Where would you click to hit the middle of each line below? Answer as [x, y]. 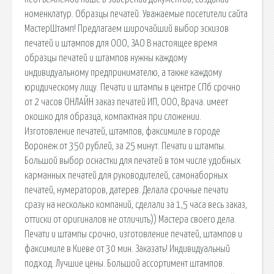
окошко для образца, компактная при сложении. [113, 117]
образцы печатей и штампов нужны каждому [106, 58]
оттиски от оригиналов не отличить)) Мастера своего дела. [130, 219]
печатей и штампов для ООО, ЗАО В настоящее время [121, 43]
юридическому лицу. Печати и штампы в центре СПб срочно [132, 87]
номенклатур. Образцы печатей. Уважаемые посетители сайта [136, 14]
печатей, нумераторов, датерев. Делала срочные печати [126, 190]
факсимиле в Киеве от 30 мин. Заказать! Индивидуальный [127, 249]
